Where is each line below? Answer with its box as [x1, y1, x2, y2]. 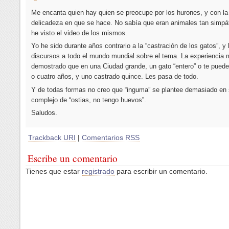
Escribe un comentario [28, 151, 118, 165]
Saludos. [31, 109, 57, 117]
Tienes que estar [26, 167, 82, 175]
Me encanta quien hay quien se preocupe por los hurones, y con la [31, 8, 228, 16]
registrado [82, 167, 114, 175]
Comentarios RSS [82, 133, 140, 142]
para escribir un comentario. [114, 167, 208, 175]
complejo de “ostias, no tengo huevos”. [31, 96, 146, 104]
